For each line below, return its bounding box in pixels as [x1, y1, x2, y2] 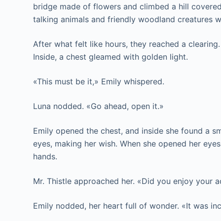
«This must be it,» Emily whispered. [33, 76, 165, 86]
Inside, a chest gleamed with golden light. [33, 52, 188, 62]
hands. [33, 151, 58, 161]
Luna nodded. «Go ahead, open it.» [33, 101, 164, 111]
